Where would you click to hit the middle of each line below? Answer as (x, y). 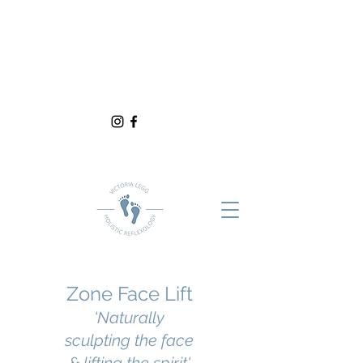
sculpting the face (129, 340)
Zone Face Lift (129, 294)
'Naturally (129, 318)
